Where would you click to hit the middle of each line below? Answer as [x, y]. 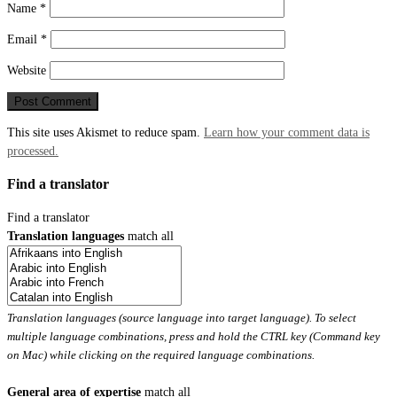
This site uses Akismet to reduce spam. [105, 132]
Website [27, 70]
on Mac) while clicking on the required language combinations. [161, 355]
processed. [33, 150]
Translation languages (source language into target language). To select [182, 318]
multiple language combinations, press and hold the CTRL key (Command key [194, 337]
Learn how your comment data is [287, 132]
